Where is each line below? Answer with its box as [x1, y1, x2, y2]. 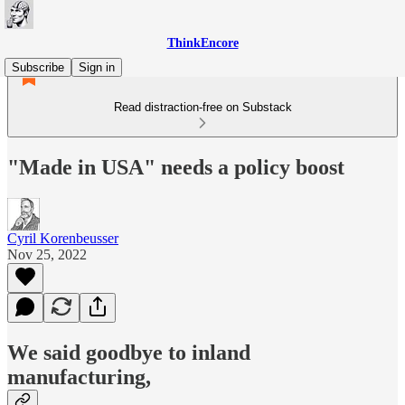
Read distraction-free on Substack [113, 100, 292, 114]
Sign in [79, 61, 115, 74]
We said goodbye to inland [7, 340, 250, 364]
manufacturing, [7, 364, 156, 389]
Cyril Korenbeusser [7, 230, 118, 246]
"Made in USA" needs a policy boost [7, 155, 344, 179]
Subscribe [12, 61, 64, 74]
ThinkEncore [166, 36, 239, 50]
